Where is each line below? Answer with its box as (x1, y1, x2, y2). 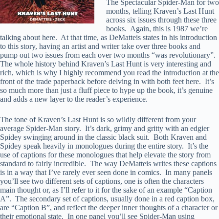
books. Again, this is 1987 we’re (106, 24, 208, 33)
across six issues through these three (106, 15, 217, 24)
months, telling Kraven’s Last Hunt (106, 6, 214, 15)
